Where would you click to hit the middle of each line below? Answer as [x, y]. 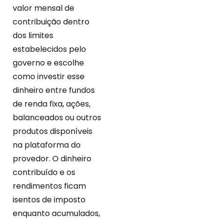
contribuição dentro [51, 22]
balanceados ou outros [57, 118]
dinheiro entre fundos [54, 90]
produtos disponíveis [53, 131]
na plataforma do [47, 145]
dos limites [33, 36]
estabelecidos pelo [49, 49]
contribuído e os [44, 173]
